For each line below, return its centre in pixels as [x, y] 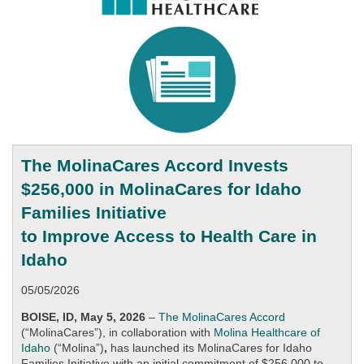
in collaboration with [160, 333]
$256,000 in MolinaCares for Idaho [161, 189]
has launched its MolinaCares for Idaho [211, 348]
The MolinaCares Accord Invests [155, 166]
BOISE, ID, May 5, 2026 [83, 317]
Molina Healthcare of [267, 333]
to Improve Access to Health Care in [169, 236]
